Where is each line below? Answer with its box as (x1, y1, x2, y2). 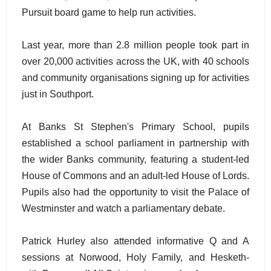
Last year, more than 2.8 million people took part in (22, 40, 249, 50)
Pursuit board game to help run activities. (22, 7, 196, 18)
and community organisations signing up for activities (22, 73, 249, 83)
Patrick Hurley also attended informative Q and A (22, 236, 249, 246)
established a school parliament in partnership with (22, 138, 249, 148)
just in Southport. (22, 89, 94, 99)
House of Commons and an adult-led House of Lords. (22, 171, 249, 181)
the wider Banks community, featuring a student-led (22, 154, 249, 165)
